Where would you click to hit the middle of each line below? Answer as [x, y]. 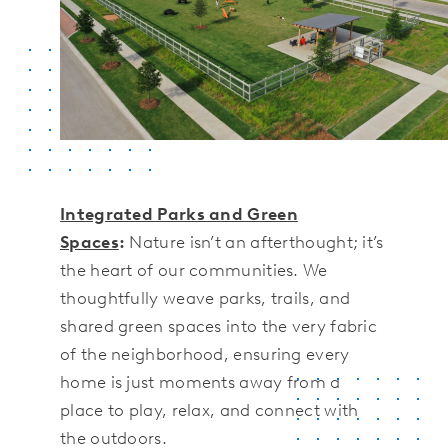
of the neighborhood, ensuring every [205, 354]
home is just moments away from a [200, 382]
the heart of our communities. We [194, 270]
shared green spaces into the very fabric [218, 326]
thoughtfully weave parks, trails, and [205, 298]
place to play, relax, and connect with [209, 410]
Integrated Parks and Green [179, 214]
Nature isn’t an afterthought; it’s [254, 242]
